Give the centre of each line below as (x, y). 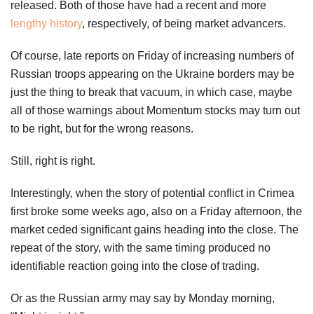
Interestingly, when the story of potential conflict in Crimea (152, 193)
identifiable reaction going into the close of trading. (135, 266)
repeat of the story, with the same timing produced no (141, 248)
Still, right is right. (53, 161)
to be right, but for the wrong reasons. (102, 129)
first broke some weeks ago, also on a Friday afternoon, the (156, 211)
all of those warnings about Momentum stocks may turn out (155, 110)
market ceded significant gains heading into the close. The (155, 230)
